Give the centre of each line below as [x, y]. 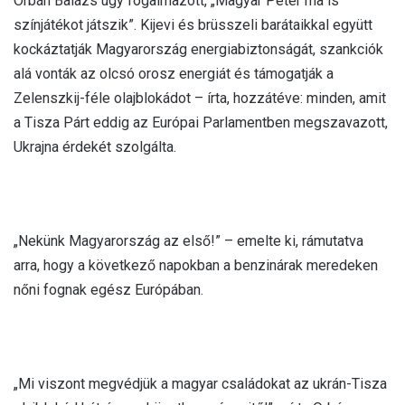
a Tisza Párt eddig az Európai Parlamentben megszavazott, [201, 122]
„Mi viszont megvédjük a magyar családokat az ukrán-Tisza [200, 383]
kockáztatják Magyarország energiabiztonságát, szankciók [198, 49]
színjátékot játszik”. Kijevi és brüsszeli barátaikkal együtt [193, 24]
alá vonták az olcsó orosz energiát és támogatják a [174, 73]
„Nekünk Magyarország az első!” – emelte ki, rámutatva [188, 240]
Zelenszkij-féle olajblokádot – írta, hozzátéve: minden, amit [200, 98]
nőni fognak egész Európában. [108, 289]
